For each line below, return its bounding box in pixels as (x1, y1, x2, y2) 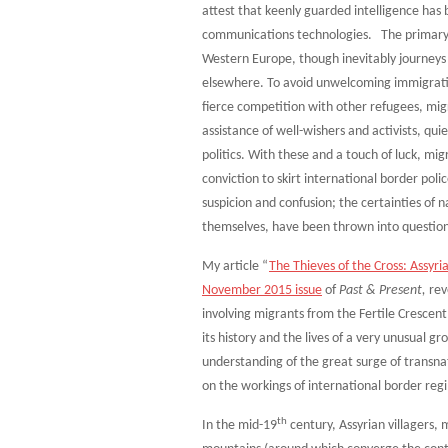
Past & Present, (339, 283, 426, 298)
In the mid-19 (202, 418, 277, 433)
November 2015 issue (202, 283, 322, 298)
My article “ (202, 259, 269, 274)
